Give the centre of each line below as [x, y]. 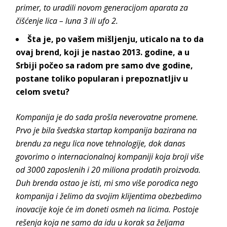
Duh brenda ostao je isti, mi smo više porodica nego [107, 183]
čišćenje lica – [41, 21]
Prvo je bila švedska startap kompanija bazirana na [106, 130]
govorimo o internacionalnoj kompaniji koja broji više [110, 157]
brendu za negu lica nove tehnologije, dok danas [101, 144]
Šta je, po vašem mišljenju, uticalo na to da [116, 39]
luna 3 [77, 21]
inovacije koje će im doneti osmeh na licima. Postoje [107, 210]
